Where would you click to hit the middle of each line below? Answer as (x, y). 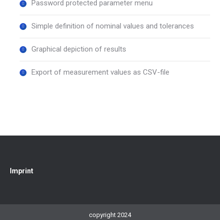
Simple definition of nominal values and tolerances (113, 26)
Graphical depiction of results (79, 49)
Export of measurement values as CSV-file (100, 72)
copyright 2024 (110, 215)
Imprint (22, 171)
